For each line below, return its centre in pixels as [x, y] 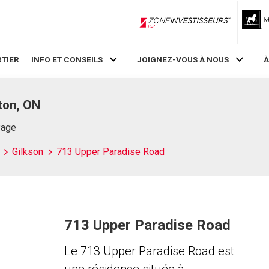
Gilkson [28, 152]
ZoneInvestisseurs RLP [226, 27]
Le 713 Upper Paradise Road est [149, 251]
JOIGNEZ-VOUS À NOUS [183, 60]
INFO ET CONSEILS [67, 60]
